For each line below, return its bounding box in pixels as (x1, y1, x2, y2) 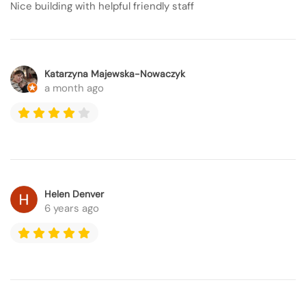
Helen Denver (44, 188, 104, 200)
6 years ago (44, 201, 99, 215)
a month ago (44, 81, 104, 95)
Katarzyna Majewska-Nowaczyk (44, 68, 185, 80)
